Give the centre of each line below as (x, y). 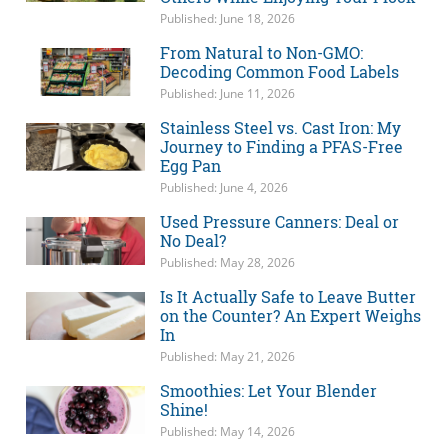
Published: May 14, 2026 (227, 432)
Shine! (183, 410)
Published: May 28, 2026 (227, 263)
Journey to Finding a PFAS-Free (281, 147)
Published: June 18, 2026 (227, 19)
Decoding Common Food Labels (279, 72)
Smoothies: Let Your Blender (268, 391)
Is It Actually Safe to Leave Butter (287, 297)
